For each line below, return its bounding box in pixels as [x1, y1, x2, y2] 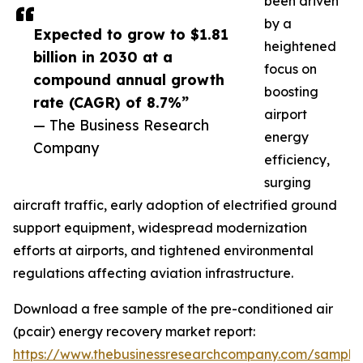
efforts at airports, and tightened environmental [13, 242, 314, 259]
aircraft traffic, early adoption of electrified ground [13, 197, 337, 214]
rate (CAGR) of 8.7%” [33, 93, 189, 112]
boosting [264, 83, 318, 100]
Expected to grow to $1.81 [33, 25, 228, 44]
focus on [264, 61, 317, 78]
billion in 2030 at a [33, 48, 173, 66]
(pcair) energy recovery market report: [13, 323, 255, 340]
